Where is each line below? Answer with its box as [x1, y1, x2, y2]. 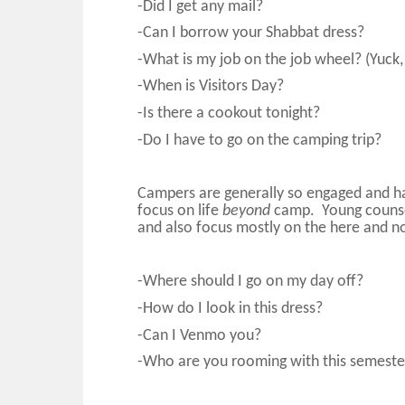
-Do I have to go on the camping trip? [137, 131, 381, 149]
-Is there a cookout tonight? [137, 105, 320, 123]
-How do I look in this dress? [137, 300, 323, 318]
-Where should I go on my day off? [137, 273, 363, 291]
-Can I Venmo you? [137, 326, 261, 344]
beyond [222, 202, 274, 221]
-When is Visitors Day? [137, 78, 284, 96]
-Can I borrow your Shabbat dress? [137, 24, 364, 42]
